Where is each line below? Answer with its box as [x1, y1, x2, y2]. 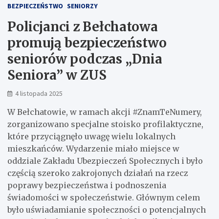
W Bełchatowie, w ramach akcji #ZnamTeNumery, [7, 107, 202, 117]
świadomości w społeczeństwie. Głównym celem [7, 192, 200, 202]
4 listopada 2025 [15, 88, 63, 98]
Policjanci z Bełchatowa [7, 18, 158, 35]
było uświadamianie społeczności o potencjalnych [7, 204, 206, 215]
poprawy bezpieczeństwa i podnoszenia [7, 180, 166, 190]
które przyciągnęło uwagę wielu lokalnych [7, 131, 175, 141]
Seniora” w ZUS [7, 66, 107, 83]
